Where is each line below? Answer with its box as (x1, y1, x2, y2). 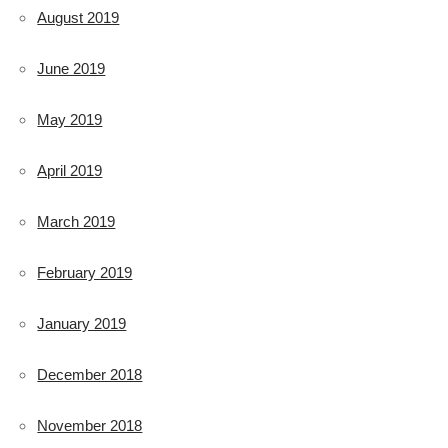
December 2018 (37, 365, 143, 383)
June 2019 (37, 59, 106, 77)
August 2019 (37, 8, 120, 26)
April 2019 (37, 161, 103, 179)
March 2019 (37, 212, 116, 230)
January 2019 (37, 314, 127, 332)
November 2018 (37, 416, 143, 434)
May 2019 (37, 110, 103, 128)
